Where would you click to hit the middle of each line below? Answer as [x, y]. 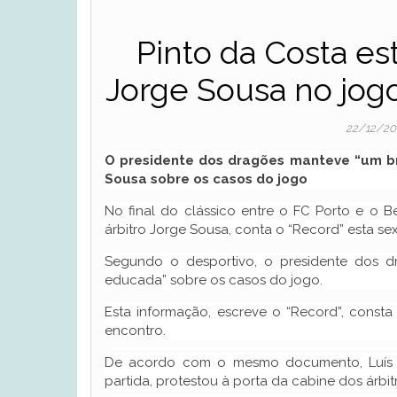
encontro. [135, 331]
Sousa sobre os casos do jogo [206, 179]
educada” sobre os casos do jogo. [214, 280]
